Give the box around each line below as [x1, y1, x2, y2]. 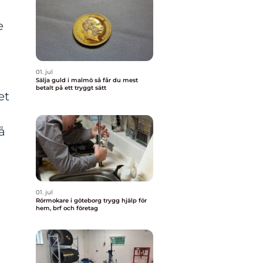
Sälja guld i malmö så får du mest [36, 76, 95, 84]
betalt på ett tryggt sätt [36, 84, 106, 92]
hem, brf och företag [36, 204, 98, 212]
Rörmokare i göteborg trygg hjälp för [36, 197, 103, 204]
